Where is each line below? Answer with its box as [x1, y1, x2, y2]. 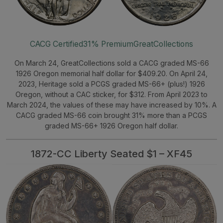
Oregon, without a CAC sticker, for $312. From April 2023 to [15, 90, 208, 99]
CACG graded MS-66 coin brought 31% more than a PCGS [16, 111, 207, 119]
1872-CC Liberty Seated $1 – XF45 [31, 147, 192, 160]
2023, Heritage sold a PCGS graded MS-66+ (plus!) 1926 [18, 79, 205, 88]
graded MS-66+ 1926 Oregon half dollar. [45, 121, 178, 130]
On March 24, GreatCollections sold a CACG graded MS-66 [14, 58, 209, 67]
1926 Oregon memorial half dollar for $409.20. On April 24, [15, 69, 208, 78]
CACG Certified [30, 39, 83, 49]
